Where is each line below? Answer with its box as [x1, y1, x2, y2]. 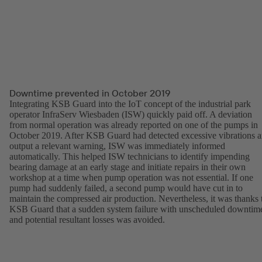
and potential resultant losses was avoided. [9, 215, 165, 225]
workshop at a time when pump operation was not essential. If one [9, 173, 253, 183]
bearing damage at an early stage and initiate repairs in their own [9, 162, 246, 173]
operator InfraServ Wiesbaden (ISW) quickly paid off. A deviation [9, 109, 252, 120]
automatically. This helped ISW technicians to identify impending [9, 151, 250, 162]
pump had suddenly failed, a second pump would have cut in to [9, 183, 243, 194]
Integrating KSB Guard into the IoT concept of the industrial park [9, 99, 251, 109]
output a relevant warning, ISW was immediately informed [9, 141, 225, 151]
